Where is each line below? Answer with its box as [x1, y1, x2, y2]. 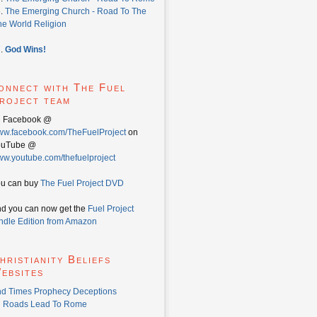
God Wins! [5, 45, 46, 54]
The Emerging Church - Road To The [5, 6, 146, 16]
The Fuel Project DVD [40, 178, 124, 188]
